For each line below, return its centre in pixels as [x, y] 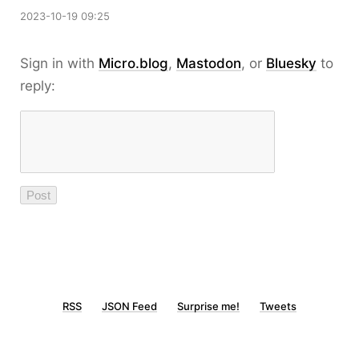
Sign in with [59, 63]
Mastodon [209, 63]
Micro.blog [133, 63]
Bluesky [291, 63]
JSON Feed [129, 306]
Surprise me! [208, 306]
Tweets [278, 306]
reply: [38, 86]
